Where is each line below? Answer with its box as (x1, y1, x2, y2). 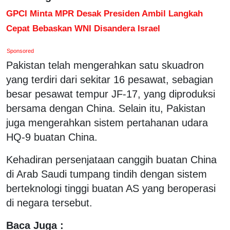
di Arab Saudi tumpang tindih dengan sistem (6, 168, 207, 180)
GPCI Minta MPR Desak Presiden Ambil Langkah (6, 8, 203, 18)
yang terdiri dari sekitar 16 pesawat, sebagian (6, 73, 213, 85)
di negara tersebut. (6, 197, 92, 208)
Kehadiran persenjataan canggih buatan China (6, 154, 217, 165)
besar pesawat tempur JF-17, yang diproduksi (6, 88, 215, 100)
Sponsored (7, 47, 34, 54)
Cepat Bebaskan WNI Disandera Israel (6, 23, 160, 33)
